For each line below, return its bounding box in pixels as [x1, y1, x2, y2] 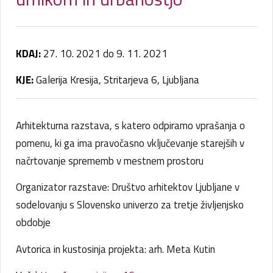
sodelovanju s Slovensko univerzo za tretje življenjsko [16, 197, 244, 213]
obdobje [16, 214, 51, 231]
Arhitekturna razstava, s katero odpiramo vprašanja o [16, 117, 245, 133]
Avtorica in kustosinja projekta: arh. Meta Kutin [16, 241, 215, 257]
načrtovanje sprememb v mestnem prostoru [16, 152, 204, 169]
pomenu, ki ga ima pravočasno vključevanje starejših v [16, 135, 244, 151]
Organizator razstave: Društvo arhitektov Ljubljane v [16, 179, 239, 196]
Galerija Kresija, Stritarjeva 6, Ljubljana [34, 72, 199, 88]
